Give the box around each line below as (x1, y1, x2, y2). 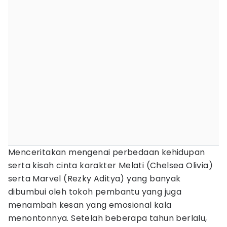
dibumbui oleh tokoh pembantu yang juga (8, 186, 182, 198)
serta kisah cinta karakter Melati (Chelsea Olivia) (8, 160, 213, 171)
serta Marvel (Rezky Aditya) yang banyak (8, 173, 181, 184)
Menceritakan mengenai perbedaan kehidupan (8, 146, 205, 158)
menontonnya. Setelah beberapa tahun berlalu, (8, 212, 207, 224)
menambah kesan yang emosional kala (8, 199, 172, 211)
